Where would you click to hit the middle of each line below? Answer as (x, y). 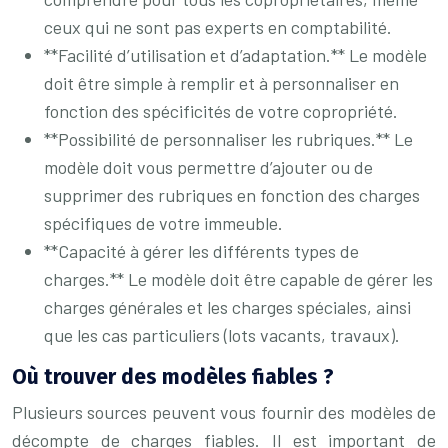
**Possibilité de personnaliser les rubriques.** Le (228, 139)
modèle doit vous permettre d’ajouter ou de (208, 167)
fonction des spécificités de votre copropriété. (221, 111)
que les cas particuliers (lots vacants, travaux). (222, 335)
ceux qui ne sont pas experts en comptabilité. (218, 27)
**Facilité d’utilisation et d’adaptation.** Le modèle (235, 55)
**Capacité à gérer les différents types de (201, 251)
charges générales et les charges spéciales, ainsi (227, 307)
